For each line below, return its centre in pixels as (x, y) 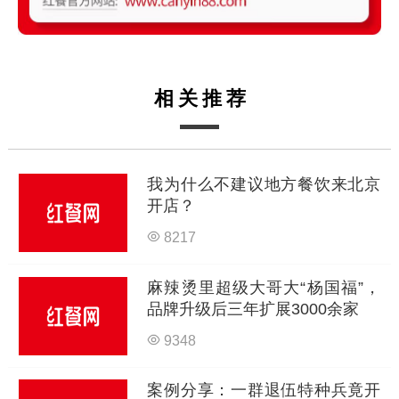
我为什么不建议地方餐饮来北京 (264, 184)
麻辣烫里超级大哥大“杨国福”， (264, 287)
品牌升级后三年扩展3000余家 (253, 309)
